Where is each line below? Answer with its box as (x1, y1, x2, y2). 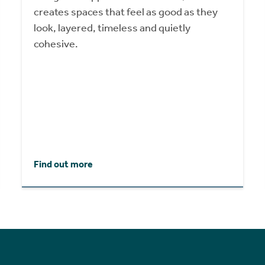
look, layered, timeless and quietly (34, 21, 191, 34)
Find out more (34, 158, 93, 170)
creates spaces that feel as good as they (34, 5, 218, 18)
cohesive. (34, 37, 79, 50)
